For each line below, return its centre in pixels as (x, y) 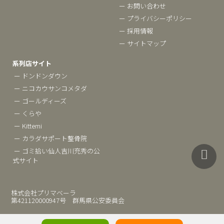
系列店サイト (32, 63)
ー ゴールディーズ (40, 101)
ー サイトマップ (143, 43)
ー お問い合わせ (143, 6)
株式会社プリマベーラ (44, 193)
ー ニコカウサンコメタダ (51, 88)
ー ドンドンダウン (41, 76)
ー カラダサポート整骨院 (51, 138)
